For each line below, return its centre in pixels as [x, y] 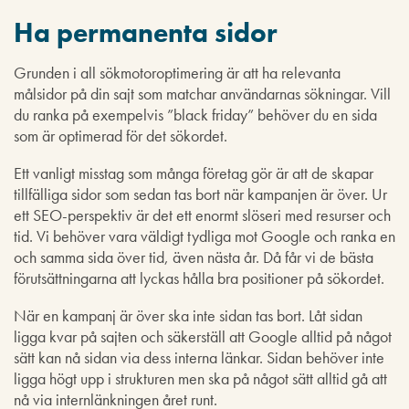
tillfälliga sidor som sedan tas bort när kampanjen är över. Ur [200, 194]
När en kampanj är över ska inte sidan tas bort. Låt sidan [188, 315]
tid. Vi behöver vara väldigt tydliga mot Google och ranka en [204, 236]
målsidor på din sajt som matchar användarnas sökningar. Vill [202, 93]
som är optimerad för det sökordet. [121, 135]
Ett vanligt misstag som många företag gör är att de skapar [194, 173]
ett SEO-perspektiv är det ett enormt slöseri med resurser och [202, 215]
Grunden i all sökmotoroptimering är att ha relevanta [177, 72]
